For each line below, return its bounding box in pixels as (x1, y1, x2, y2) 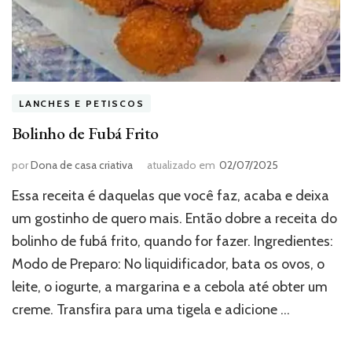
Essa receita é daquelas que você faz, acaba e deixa (12, 186, 329, 204)
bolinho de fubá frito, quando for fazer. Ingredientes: (12, 232, 333, 250)
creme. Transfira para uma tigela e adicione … (12, 300, 290, 318)
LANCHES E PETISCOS (19, 97, 145, 109)
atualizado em (147, 157, 215, 172)
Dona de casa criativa (31, 157, 133, 172)
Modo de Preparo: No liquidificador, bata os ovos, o (12, 255, 324, 273)
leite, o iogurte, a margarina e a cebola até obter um (12, 277, 328, 295)
